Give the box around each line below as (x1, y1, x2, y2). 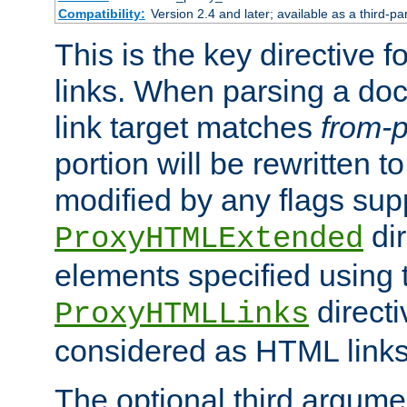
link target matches (55, 110, 321, 145)
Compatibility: (57, 6, 145, 22)
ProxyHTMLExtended (55, 222, 363, 257)
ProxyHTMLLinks (55, 297, 309, 333)
